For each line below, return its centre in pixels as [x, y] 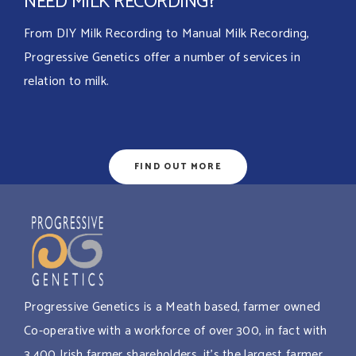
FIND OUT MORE [178, 166]
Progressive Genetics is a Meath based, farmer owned [172, 308]
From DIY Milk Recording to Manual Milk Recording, [167, 33]
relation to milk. [67, 81]
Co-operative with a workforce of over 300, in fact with [176, 331]
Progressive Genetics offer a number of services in [163, 57]
